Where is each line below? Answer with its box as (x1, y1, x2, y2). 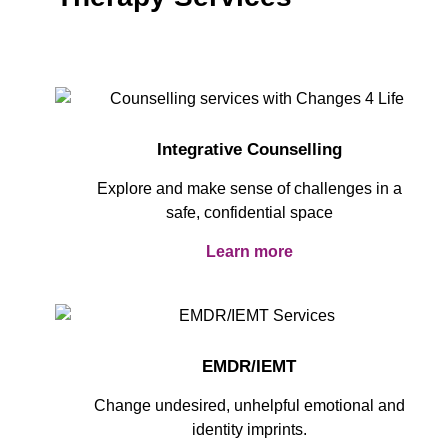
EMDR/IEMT (202, 357, 296, 377)
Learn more (205, 242, 293, 260)
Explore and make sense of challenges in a (96, 180, 402, 198)
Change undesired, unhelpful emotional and (93, 397, 405, 415)
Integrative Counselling (156, 140, 342, 160)
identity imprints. (191, 421, 307, 439)
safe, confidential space (165, 204, 333, 222)
